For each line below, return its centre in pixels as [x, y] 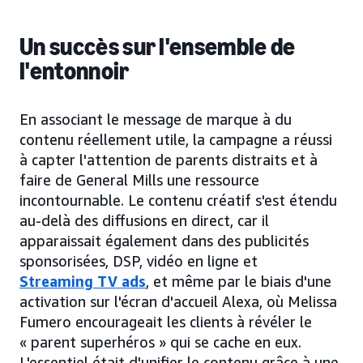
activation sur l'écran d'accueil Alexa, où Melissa [178, 302]
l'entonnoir [75, 72]
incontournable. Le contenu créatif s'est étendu [178, 201]
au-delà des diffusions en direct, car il [144, 221]
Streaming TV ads [83, 282]
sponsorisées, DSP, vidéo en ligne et [139, 261]
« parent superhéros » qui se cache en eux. [160, 342]
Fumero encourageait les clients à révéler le [166, 322]
